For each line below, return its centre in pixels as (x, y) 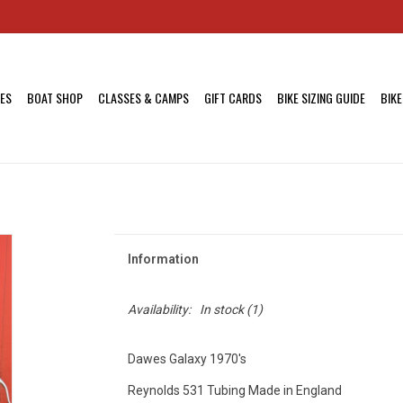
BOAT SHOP (55, 98)
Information (163, 259)
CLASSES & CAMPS (143, 98)
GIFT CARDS (233, 98)
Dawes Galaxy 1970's (187, 359)
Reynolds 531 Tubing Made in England (236, 390)
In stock (221, 309)
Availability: (159, 309)
